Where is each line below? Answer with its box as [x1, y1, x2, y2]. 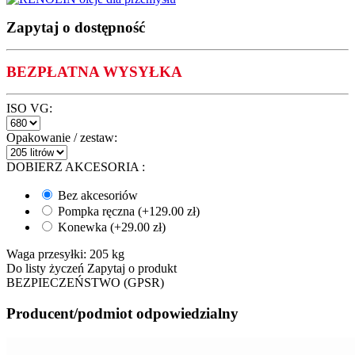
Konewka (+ [55, 220, 121, 235]
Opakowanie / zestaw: [6, 131, 117, 145]
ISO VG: [6, 101, 52, 116]
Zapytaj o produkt [87, 261, 177, 276]
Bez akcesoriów [55, 189, 141, 203]
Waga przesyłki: [6, 247, 86, 261]
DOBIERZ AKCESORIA [6, 160, 142, 174]
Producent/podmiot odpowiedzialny [6, 304, 239, 322]
